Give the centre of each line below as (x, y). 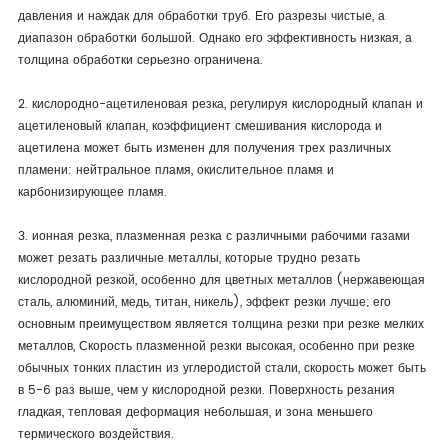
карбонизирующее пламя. (92, 192)
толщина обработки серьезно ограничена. (140, 60)
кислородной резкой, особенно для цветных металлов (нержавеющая (221, 280)
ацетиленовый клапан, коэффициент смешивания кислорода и (199, 126)
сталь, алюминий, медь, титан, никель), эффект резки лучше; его (204, 302)
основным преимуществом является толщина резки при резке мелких (220, 324)
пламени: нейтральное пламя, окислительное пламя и (175, 170)
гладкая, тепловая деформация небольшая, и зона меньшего (195, 412)
